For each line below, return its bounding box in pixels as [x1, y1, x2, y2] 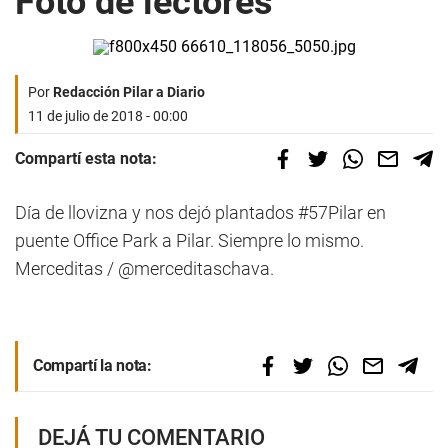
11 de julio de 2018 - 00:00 [28, 108, 188, 124]
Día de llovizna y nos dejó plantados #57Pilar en [15, 202, 386, 223]
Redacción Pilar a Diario [53, 84, 205, 100]
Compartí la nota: [33, 356, 152, 375]
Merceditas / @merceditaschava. [15, 258, 274, 279]
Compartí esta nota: [15, 149, 157, 168]
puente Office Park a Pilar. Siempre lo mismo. [15, 230, 364, 251]
